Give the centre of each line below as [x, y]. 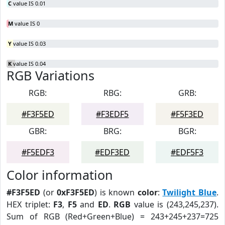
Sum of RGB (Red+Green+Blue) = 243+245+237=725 [113, 216]
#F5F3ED [187, 114]
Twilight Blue [190, 192]
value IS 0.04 [29, 64]
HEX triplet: [30, 204]
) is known [116, 192]
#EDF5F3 [187, 152]
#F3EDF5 [113, 114]
